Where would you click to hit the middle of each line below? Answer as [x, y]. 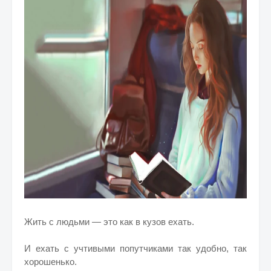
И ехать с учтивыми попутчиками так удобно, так [135, 248]
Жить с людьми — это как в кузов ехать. [109, 222]
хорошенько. [51, 262]
